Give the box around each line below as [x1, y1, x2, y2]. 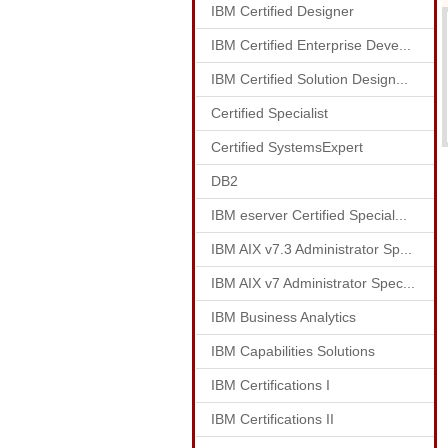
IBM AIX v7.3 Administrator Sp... [211, 241, 412, 257]
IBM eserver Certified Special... [211, 207, 407, 223]
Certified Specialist [211, 105, 328, 121]
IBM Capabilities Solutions [211, 343, 375, 359]
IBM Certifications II [211, 411, 334, 427]
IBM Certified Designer [211, 3, 354, 19]
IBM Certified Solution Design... [211, 71, 408, 87]
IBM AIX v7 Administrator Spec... [211, 275, 415, 291]
